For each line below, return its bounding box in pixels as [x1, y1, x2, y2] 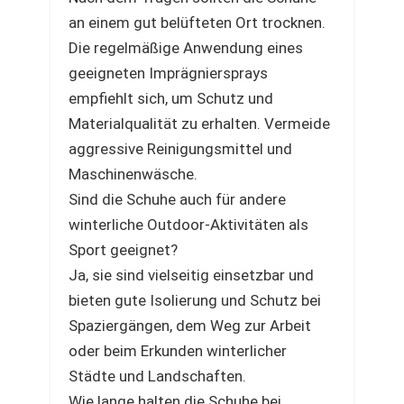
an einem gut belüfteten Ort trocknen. [69, 14, 326, 32]
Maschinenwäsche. [69, 165, 197, 183]
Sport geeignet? [69, 241, 178, 259]
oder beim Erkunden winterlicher [69, 342, 287, 360]
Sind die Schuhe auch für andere [69, 190, 286, 208]
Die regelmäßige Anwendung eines [69, 39, 303, 57]
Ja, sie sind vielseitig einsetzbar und [69, 266, 314, 284]
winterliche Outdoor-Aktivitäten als [69, 216, 308, 234]
